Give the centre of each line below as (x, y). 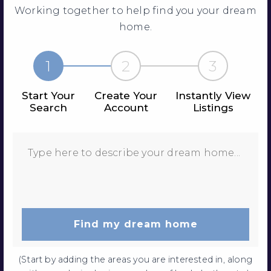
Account (126, 107)
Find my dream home (135, 224)
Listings (213, 107)
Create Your (126, 95)
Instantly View (213, 95)
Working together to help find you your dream (135, 10)
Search (48, 107)
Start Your (48, 95)
